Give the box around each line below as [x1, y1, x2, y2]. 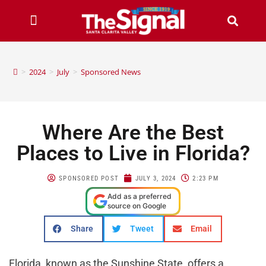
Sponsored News [81, 66, 141, 77]
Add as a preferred [107, 191, 172, 201]
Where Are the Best [42, 120, 224, 145]
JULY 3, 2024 [135, 174, 176, 182]
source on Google [107, 201, 166, 210]
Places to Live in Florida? [16, 141, 250, 166]
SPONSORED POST [59, 174, 119, 182]
